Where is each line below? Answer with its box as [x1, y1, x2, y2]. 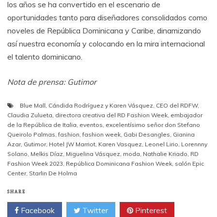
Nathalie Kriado [143, 150, 187, 157]
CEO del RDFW [156, 101, 198, 109]
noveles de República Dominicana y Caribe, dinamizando [7, 25, 201, 35]
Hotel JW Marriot [49, 140, 95, 148]
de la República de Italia [7, 121, 77, 128]
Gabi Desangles [124, 130, 170, 138]
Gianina [173, 130, 195, 138]
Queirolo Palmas [7, 130, 55, 138]
